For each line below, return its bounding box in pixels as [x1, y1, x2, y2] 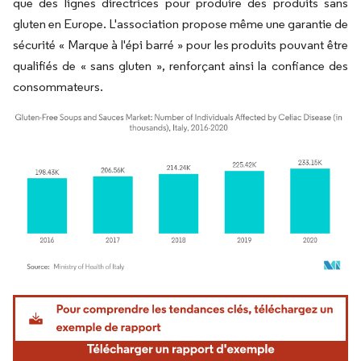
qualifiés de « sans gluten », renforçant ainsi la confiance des [13, 58, 348, 73]
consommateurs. [13, 79, 103, 94]
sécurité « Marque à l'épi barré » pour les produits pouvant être [13, 37, 348, 52]
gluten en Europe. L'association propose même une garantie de [13, 16, 348, 31]
